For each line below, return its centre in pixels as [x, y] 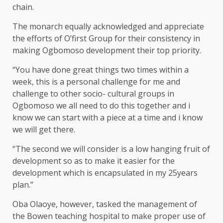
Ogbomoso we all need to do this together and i [101, 105]
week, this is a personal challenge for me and [96, 81]
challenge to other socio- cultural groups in [93, 93]
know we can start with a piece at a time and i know [108, 117]
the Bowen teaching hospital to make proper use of [109, 216]
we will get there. [44, 129]
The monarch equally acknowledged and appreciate [108, 26]
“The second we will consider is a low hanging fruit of [111, 149]
